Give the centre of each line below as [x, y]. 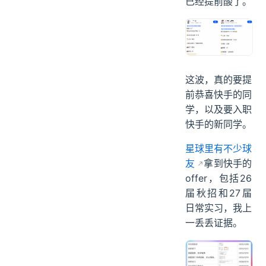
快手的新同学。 [218, 124]
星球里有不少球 [218, 148]
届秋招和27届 [218, 193]
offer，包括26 [218, 178]
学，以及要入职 [218, 109]
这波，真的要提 [218, 79]
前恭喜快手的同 [218, 94]
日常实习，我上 [218, 208]
